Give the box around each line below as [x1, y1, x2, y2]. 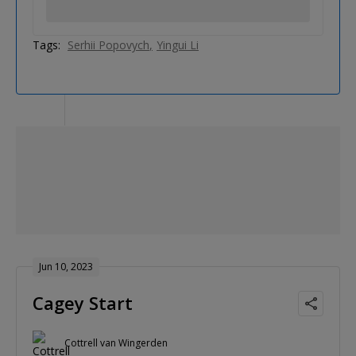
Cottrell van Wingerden [64, 336, 168, 350]
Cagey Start [33, 290, 133, 315]
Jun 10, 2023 [39, 259, 93, 273]
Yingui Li [157, 37, 199, 52]
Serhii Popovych [68, 37, 149, 52]
